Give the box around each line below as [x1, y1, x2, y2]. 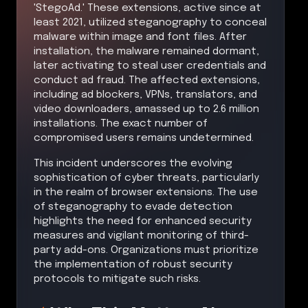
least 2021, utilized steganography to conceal [34, 16, 267, 28]
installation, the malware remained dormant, [34, 45, 259, 57]
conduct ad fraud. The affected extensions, [34, 74, 260, 86]
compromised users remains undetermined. [34, 132, 254, 144]
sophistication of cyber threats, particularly [34, 172, 259, 184]
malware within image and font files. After [34, 31, 247, 43]
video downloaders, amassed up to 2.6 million [34, 103, 259, 115]
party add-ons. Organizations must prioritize [34, 244, 258, 256]
